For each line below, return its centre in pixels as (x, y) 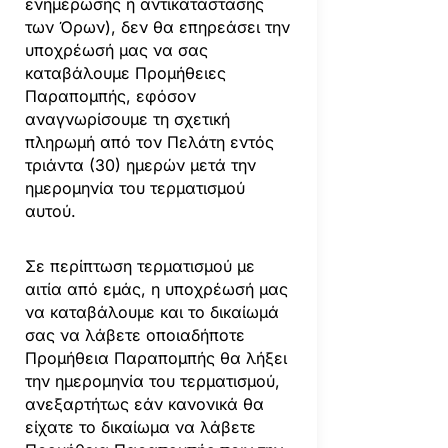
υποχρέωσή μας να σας (116, 49)
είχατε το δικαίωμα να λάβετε (140, 426)
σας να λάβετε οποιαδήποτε (134, 334)
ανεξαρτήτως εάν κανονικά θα (144, 403)
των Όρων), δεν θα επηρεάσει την (157, 26)
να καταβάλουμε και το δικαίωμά (151, 311)
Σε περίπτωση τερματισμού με (139, 265)
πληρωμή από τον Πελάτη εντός (149, 141)
